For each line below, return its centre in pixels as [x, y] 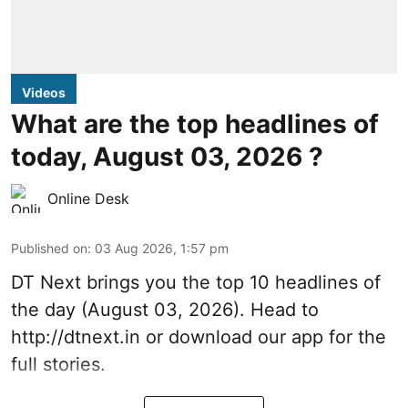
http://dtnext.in [76, 337]
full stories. [58, 364]
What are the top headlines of [195, 123]
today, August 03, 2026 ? [167, 156]
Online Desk [88, 198]
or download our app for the [263, 337]
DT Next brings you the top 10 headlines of [196, 282]
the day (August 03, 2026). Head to [165, 309]
